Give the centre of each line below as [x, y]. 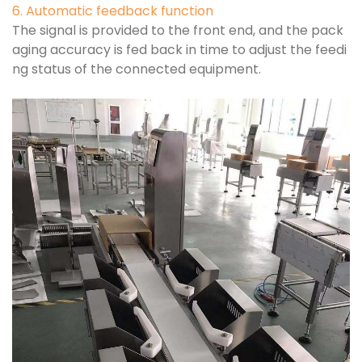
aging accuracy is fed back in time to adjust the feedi [179, 49]
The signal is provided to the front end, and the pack [178, 30]
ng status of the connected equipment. [137, 69]
